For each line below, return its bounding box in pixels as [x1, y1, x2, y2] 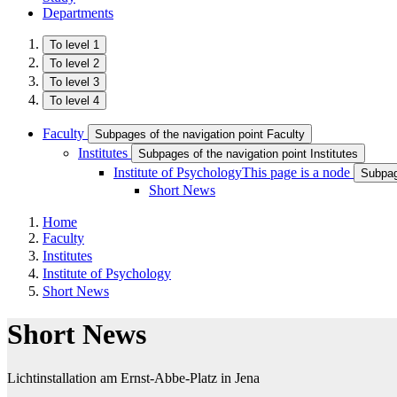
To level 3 [50, 75, 99, 89]
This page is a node [242, 165, 350, 180]
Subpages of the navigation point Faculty [95, 128, 305, 141]
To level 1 [50, 38, 99, 51]
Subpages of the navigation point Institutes [138, 147, 358, 160]
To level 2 [50, 57, 99, 70]
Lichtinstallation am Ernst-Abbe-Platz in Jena [7, 370, 260, 385]
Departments [43, 5, 113, 20]
